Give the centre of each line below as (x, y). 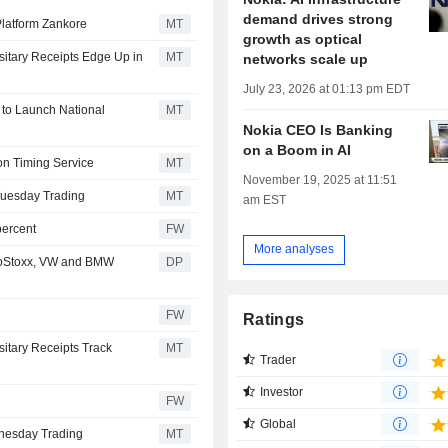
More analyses (294, 249)
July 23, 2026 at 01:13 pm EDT (327, 88)
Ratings (274, 319)
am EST (265, 199)
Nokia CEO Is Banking (318, 129)
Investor (282, 391)
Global (278, 423)
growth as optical (303, 38)
